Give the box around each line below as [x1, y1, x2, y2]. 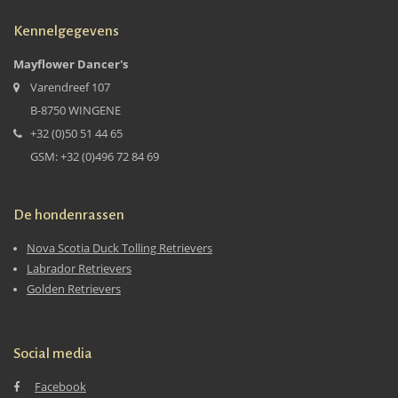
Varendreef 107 [30, 80, 110, 96]
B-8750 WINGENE [30, 103, 121, 119]
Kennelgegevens [13, 23, 119, 40]
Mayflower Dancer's [13, 57, 128, 73]
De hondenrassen [13, 207, 124, 224]
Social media [13, 346, 92, 362]
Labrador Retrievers [27, 261, 131, 277]
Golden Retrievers [27, 282, 121, 298]
